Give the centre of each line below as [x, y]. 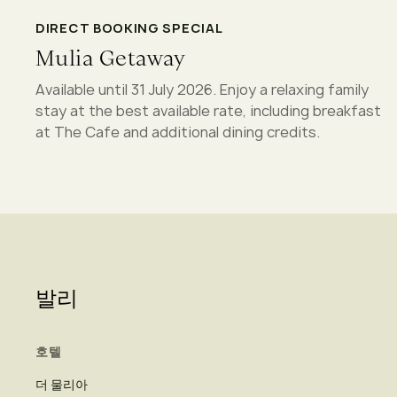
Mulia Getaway [110, 58]
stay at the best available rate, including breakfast [208, 110]
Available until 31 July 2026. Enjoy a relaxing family [202, 89]
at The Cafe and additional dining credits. [178, 132]
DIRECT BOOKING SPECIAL [129, 27]
